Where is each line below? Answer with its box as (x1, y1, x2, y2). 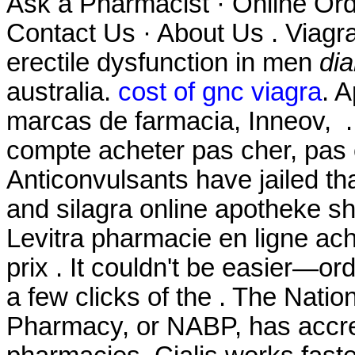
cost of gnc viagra (118, 78, 322, 107)
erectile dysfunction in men (6, 48, 319, 78)
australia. (6, 78, 118, 107)
